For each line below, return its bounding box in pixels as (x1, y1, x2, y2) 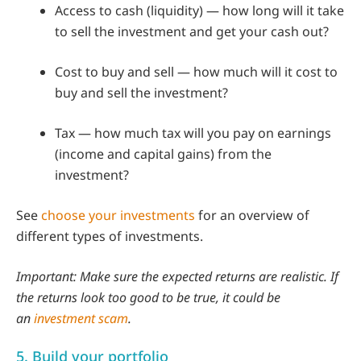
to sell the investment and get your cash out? (55, 22, 329, 40)
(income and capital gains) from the (55, 144, 272, 163)
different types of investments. (16, 226, 203, 245)
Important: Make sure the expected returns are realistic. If (16, 267, 338, 285)
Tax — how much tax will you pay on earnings (55, 123, 331, 142)
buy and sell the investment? (55, 83, 228, 102)
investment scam (34, 309, 128, 327)
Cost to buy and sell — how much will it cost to (55, 62, 338, 81)
